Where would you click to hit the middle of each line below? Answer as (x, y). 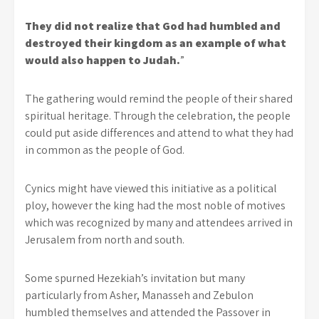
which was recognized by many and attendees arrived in (159, 222)
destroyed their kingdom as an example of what (156, 43)
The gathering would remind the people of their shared (159, 98)
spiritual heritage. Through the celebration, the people (158, 115)
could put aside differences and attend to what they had (159, 132)
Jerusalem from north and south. (105, 239)
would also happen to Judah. (103, 60)
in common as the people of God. (105, 150)
